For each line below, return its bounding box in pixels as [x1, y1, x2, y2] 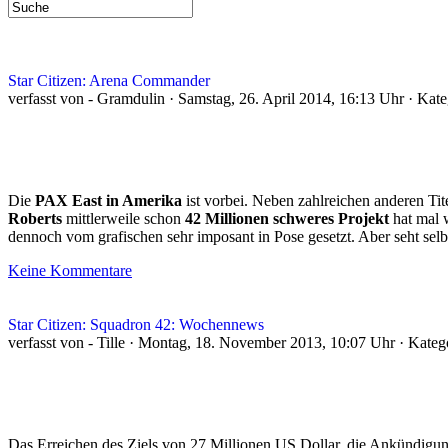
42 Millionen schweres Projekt [185, 210, 389, 227]
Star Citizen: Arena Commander [8, 72, 210, 89]
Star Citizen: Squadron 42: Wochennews [8, 316, 264, 333]
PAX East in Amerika [35, 192, 182, 209]
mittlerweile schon [62, 210, 185, 227]
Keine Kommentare [8, 262, 132, 279]
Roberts [8, 210, 62, 227]
